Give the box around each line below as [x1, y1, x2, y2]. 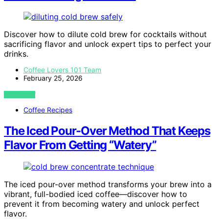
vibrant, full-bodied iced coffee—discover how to [4, 189, 187, 199]
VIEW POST [4, 90, 36, 98]
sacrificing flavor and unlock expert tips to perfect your [4, 39, 211, 49]
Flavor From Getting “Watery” [4, 137, 156, 152]
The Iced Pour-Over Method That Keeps [4, 123, 210, 138]
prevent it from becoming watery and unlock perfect [4, 198, 199, 209]
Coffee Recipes [23, 105, 72, 114]
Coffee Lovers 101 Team [23, 65, 101, 74]
